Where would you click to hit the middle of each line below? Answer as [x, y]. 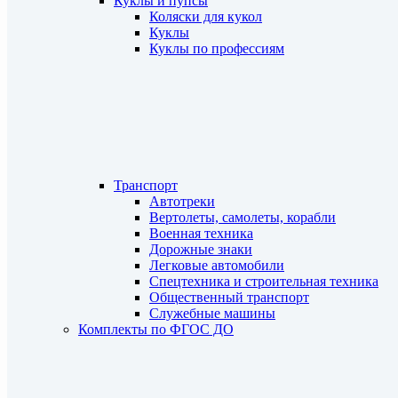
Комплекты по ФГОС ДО [156, 329]
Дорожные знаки [201, 249]
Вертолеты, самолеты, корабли [243, 217]
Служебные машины [212, 313]
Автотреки [182, 201]
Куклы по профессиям [217, 48]
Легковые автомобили [217, 265]
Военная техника [201, 233]
